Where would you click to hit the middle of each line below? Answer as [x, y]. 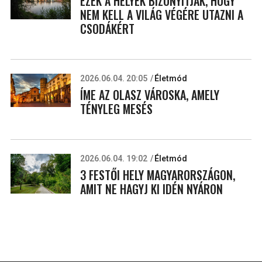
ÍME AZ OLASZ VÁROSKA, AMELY [149, 94]
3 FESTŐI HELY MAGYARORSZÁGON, [157, 175]
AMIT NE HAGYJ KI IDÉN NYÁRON [151, 189]
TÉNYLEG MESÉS [116, 108]
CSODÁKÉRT [107, 28]
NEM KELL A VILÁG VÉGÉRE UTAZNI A [161, 14]
